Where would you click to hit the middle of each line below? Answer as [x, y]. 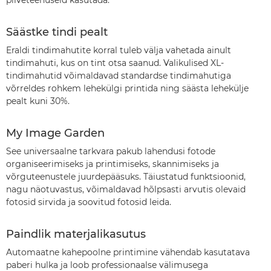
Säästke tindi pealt [57, 32]
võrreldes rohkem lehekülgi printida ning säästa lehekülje [127, 88]
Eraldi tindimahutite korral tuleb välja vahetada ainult [119, 50]
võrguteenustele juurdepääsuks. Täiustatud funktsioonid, [126, 177]
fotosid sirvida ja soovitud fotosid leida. [89, 202]
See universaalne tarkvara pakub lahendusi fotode [111, 151]
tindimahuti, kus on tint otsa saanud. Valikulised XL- [115, 63]
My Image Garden [55, 133]
